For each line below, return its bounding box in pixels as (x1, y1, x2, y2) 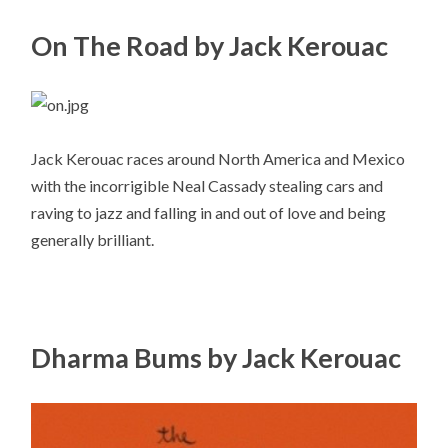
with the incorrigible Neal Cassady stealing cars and (31, 176, 384, 196)
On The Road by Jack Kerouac (31, 29, 389, 63)
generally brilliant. (31, 230, 155, 250)
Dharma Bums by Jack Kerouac (31, 340, 402, 374)
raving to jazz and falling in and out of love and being (31, 203, 387, 223)
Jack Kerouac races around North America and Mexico (31, 149, 406, 169)
